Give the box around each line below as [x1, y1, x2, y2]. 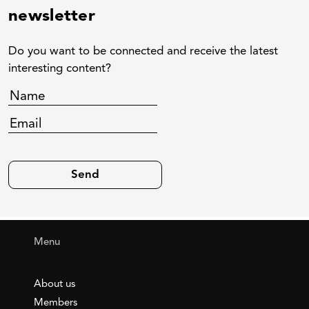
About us [34, 279, 75, 290]
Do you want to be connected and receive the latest [8, 46, 278, 57]
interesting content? [8, 63, 111, 74]
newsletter [8, 8, 96, 25]
